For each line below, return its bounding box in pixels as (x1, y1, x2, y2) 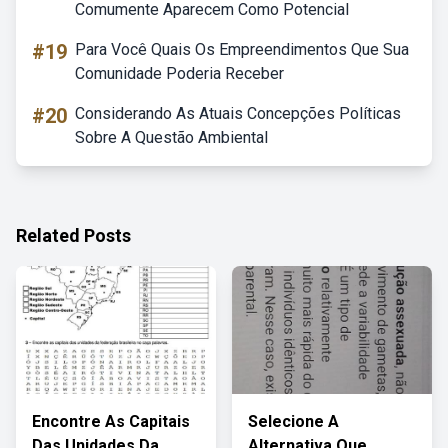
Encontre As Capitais (32, 412, 190, 431)
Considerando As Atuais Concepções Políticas (75, 104, 401, 123)
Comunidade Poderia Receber (75, 64, 284, 83)
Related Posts (16, 225, 131, 246)
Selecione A (248, 412, 339, 431)
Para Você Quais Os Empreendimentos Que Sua (75, 40, 409, 59)
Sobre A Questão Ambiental (75, 128, 268, 147)
